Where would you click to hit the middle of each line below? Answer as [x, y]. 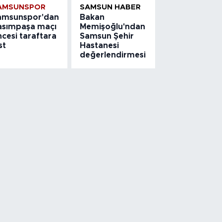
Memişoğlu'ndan [113, 27]
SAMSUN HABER [111, 7]
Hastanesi [100, 45]
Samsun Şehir [107, 36]
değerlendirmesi [113, 55]
